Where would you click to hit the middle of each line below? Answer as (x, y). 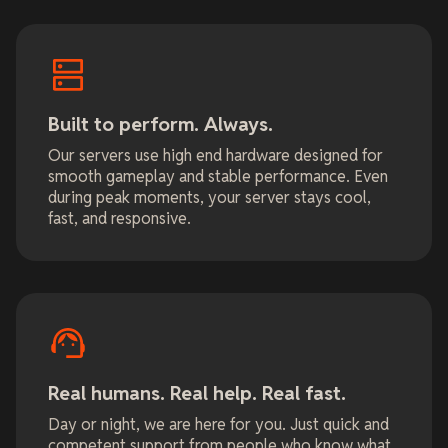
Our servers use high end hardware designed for (215, 156)
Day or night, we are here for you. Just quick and (218, 425)
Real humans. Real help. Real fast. (197, 394)
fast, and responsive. (119, 219)
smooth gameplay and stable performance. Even (218, 177)
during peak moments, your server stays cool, (209, 198)
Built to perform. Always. (160, 125)
